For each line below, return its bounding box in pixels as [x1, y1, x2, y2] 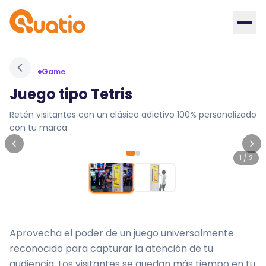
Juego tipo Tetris [9, 84, 132, 104]
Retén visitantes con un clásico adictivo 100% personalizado [9, 109, 256, 121]
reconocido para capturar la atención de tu [9, 242, 213, 255]
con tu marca [9, 122, 67, 134]
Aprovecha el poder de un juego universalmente [9, 226, 234, 240]
